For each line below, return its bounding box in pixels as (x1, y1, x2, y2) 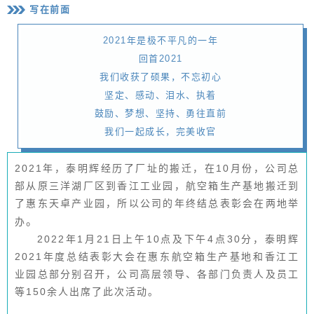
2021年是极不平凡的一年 (102, 34, 219, 46)
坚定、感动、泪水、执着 (104, 89, 217, 100)
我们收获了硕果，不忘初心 (100, 71, 221, 82)
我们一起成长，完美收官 (104, 125, 217, 137)
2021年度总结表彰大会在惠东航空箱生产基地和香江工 (15, 250, 299, 262)
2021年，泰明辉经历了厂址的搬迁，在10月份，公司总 (15, 162, 299, 174)
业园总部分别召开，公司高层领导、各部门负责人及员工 (15, 268, 299, 280)
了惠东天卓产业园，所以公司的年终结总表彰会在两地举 (15, 197, 299, 209)
